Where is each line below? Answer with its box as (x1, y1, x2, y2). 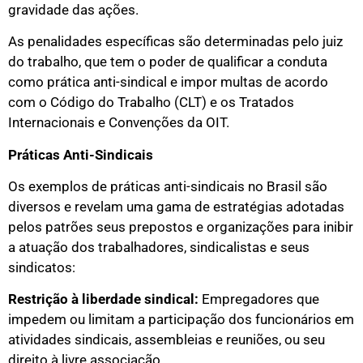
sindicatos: (8, 259, 75, 276)
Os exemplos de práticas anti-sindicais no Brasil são (8, 178, 327, 195)
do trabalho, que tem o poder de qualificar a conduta (8, 53, 327, 70)
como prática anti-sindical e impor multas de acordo (8, 74, 328, 91)
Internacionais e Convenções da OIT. (8, 114, 229, 131)
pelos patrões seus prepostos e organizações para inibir (8, 219, 353, 236)
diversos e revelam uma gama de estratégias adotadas (8, 199, 344, 216)
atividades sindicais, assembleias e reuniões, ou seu (8, 331, 325, 348)
